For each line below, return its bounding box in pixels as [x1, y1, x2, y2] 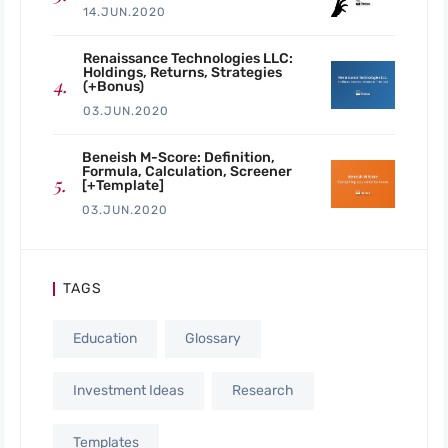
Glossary [185, 330, 241, 348]
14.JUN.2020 [83, 5, 166, 20]
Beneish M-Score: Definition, [82, 149, 275, 167]
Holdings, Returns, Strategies [83, 64, 282, 82]
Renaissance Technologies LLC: [83, 50, 293, 68]
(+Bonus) [83, 78, 144, 96]
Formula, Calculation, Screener [82, 163, 292, 181]
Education [73, 330, 137, 348]
